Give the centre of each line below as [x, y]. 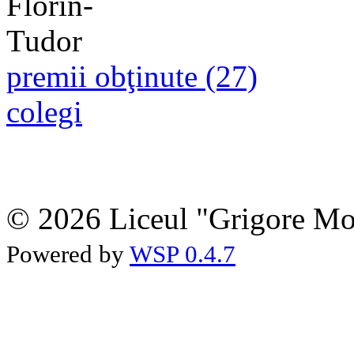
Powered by [68, 254]
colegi [44, 111]
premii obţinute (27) [132, 76]
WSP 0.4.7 [183, 254]
